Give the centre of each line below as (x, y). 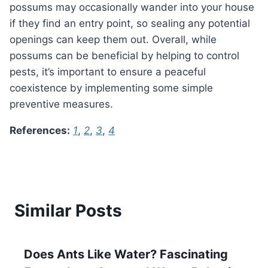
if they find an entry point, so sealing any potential (130, 24)
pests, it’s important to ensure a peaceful (108, 72)
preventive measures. (61, 104)
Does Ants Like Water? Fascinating (126, 255)
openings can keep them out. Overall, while (113, 40)
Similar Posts (68, 211)
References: (43, 131)
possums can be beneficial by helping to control (124, 56)
